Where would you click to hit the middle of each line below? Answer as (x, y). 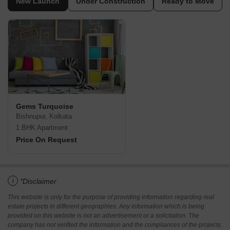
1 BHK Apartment (42, 128)
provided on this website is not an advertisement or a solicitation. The (103, 216)
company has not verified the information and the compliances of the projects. (115, 225)
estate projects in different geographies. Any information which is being (106, 207)
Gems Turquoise (45, 107)
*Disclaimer (38, 181)
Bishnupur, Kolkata (44, 117)
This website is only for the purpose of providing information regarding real (111, 197)
